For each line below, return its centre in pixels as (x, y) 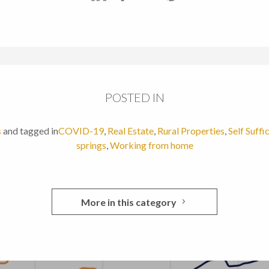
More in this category (129, 202)
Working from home (151, 145)
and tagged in (31, 131)
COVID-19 (81, 131)
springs (91, 145)
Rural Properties (191, 131)
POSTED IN (134, 98)
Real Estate (131, 131)
